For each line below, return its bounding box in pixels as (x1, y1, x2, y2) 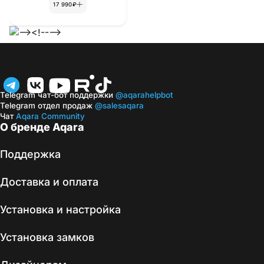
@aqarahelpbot (113, 90, 173, 100)
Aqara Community (14, 111, 85, 121)
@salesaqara (95, 100, 144, 110)
